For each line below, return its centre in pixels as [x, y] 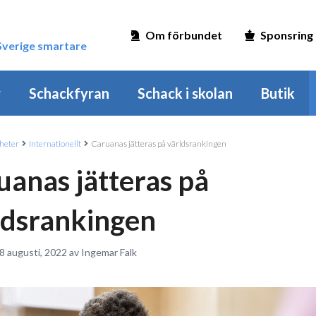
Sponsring [287, 35]
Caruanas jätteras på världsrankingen [159, 144]
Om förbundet [184, 35]
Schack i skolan [185, 93]
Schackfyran [69, 93]
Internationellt [55, 144]
